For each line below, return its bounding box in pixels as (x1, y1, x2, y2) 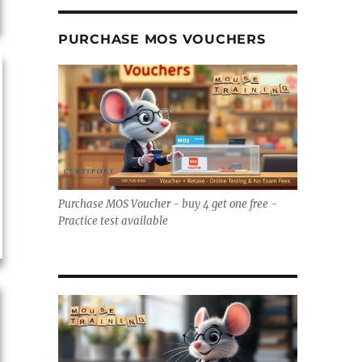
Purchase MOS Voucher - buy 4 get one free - (57, 196, 277, 211)
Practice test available (57, 213, 168, 228)
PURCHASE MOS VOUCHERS (57, 31, 266, 47)
